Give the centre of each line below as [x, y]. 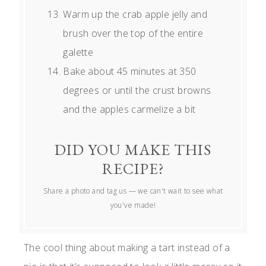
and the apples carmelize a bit [129, 110]
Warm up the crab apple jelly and [135, 15]
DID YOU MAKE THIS [133, 150]
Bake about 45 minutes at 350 [130, 72]
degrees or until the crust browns [137, 91]
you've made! [133, 205]
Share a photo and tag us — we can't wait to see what [133, 191]
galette [78, 53]
